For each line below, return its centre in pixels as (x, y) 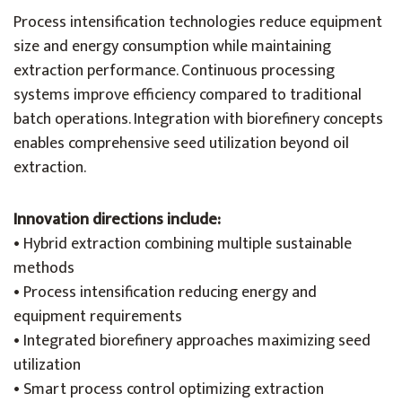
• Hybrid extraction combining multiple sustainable (183, 244)
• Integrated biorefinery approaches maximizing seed (192, 341)
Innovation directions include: (117, 220)
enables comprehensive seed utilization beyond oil (181, 144)
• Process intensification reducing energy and (165, 293)
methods (44, 268)
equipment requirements (98, 317)
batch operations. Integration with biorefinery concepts (198, 119)
